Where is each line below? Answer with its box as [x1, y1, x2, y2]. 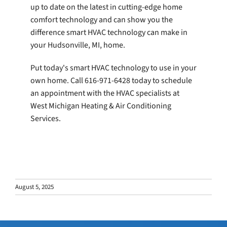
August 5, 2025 [15, 182, 54, 192]
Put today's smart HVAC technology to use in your [30, 62, 197, 74]
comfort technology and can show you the [30, 14, 173, 26]
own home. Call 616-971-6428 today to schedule [30, 75, 192, 87]
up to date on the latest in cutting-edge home [30, 2, 182, 13]
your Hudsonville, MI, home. [30, 40, 125, 51]
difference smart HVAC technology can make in [30, 27, 187, 39]
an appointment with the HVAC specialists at [30, 88, 179, 99]
